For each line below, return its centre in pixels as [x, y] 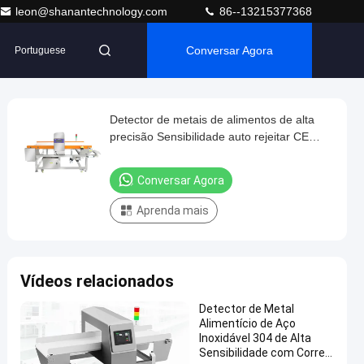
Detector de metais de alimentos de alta [212, 119]
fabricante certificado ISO [175, 154]
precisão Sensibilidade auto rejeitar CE [209, 136]
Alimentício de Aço [247, 323]
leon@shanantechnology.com [93, 11]
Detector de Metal [247, 309]
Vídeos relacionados [97, 281]
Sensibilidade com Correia [266, 353]
